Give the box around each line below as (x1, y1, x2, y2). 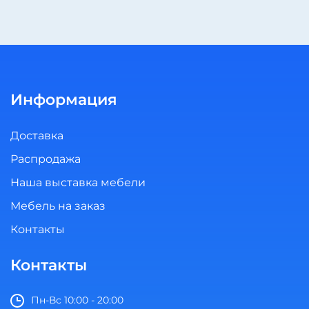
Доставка (10, 129, 63, 142)
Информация (10, 90, 117, 109)
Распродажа (10, 152, 81, 166)
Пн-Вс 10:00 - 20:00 (31, 294, 123, 306)
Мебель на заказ (10, 199, 106, 212)
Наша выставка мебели (10, 176, 146, 189)
